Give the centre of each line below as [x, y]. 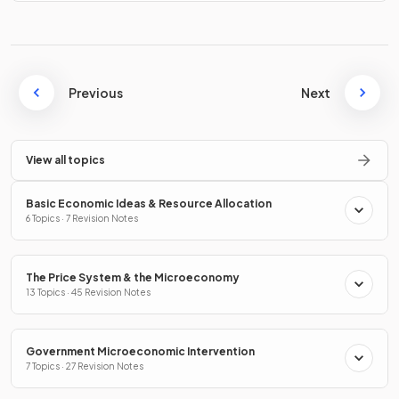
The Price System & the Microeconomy [133, 277]
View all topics [65, 159]
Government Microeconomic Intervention [140, 351]
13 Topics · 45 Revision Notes [88, 292]
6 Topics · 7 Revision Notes [82, 218]
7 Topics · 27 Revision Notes [85, 366]
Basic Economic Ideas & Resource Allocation [149, 203]
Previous [96, 92]
